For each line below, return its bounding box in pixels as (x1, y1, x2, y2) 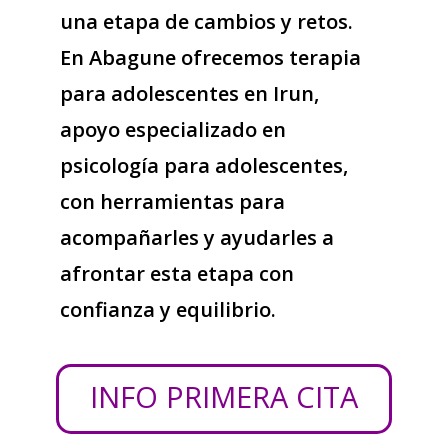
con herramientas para (59, 188, 285, 215)
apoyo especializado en (59, 116, 286, 143)
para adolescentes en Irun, (59, 80, 319, 107)
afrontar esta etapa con (59, 260, 294, 287)
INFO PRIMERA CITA (89, 377, 358, 416)
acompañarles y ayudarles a (59, 224, 334, 251)
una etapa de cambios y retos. (59, 8, 353, 35)
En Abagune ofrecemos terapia (59, 44, 361, 71)
